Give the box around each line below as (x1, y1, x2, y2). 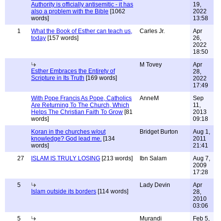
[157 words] (46, 35, 78, 41)
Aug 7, (193, 155, 210, 162)
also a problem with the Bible (31, 8, 109, 15)
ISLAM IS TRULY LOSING (31, 155, 100, 162)
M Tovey (140, 61, 162, 68)
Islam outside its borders (31, 188, 96, 195)
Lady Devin (140, 182, 170, 188)
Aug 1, (193, 128, 210, 135)
